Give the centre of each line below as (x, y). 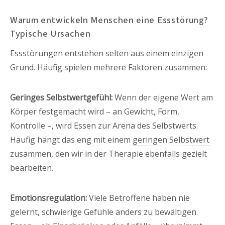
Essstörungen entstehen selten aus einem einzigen (107, 53)
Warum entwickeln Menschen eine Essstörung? (109, 20)
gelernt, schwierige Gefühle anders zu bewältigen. (104, 212)
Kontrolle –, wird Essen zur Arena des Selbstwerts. (104, 125)
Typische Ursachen (50, 33)
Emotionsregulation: (48, 198)
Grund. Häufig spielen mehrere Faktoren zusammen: (108, 67)
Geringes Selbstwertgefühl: (61, 97)
